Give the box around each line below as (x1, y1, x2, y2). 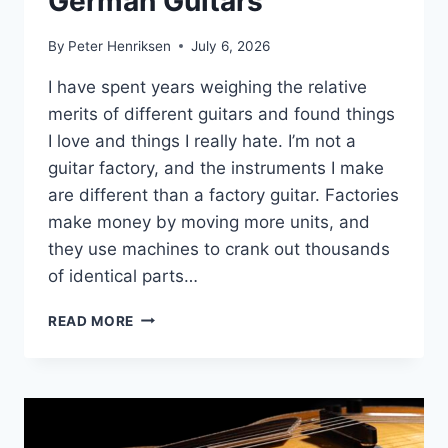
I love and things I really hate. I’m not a (48, 130, 356, 151)
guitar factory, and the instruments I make (48, 157, 384, 178)
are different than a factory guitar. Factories (48, 184, 399, 205)
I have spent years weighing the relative (48, 76, 367, 97)
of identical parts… (48, 265, 198, 286)
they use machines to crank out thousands (48, 238, 390, 259)
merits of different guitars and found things (48, 103, 395, 124)
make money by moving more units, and (48, 211, 370, 232)
